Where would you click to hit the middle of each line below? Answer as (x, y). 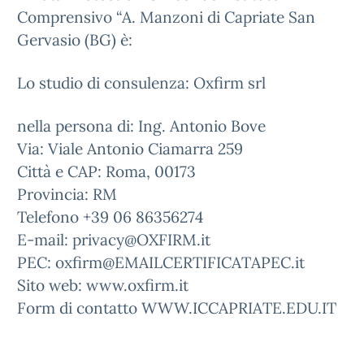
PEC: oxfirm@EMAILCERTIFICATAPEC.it (163, 262)
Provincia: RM (67, 194)
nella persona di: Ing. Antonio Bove (141, 126)
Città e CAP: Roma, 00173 (106, 171)
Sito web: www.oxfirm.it (103, 285)
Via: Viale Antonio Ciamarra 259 (130, 149)
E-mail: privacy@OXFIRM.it (114, 240)
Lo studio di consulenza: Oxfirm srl (141, 83)
